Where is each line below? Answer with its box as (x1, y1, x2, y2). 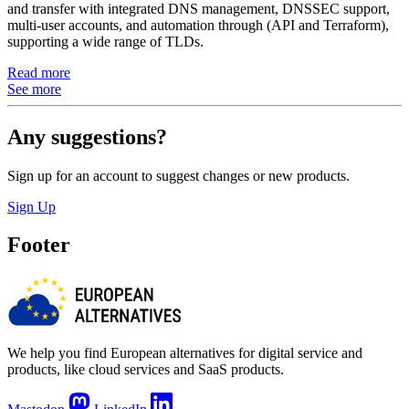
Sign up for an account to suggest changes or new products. (7, 167, 350, 184)
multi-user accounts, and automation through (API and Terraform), (7, 16, 389, 33)
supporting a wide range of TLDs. (7, 33, 204, 49)
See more (7, 80, 61, 97)
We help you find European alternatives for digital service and (7, 345, 362, 362)
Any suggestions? (7, 124, 167, 149)
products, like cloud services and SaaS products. (7, 362, 284, 378)
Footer (7, 233, 70, 257)
